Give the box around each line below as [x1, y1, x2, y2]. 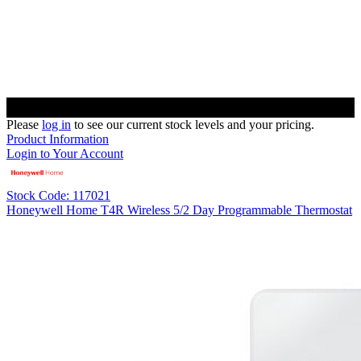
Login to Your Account [6, 147, 123, 161]
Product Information [6, 132, 109, 147]
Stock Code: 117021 [6, 189, 110, 203]
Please [6, 118, 42, 132]
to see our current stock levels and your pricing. [71, 118, 314, 132]
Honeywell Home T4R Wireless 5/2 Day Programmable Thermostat [6, 203, 352, 218]
